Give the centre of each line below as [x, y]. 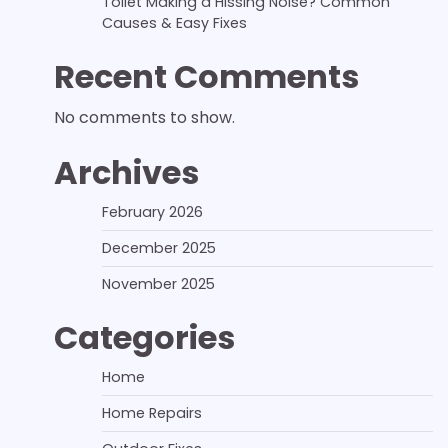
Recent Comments [206, 76]
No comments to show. [144, 117]
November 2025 [158, 284]
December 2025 [158, 248]
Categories [144, 337]
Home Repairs [151, 413]
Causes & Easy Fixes [174, 23]
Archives [126, 172]
